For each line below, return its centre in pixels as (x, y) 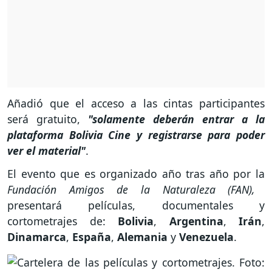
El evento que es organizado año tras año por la (136, 174)
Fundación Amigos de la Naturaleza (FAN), (131, 190)
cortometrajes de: (63, 221)
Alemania (144, 237)
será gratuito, (48, 119)
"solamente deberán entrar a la (176, 119)
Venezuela (206, 237)
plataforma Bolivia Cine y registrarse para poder (136, 134)
